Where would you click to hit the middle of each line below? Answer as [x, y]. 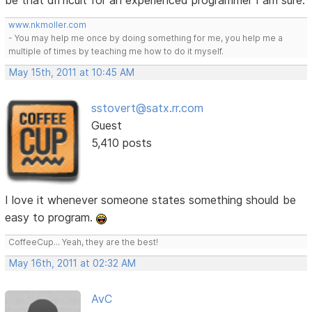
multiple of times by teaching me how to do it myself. [116, 52]
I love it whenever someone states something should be [151, 200]
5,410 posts [121, 143]
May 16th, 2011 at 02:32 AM [73, 264]
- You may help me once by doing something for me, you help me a [146, 38]
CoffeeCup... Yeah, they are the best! [84, 242]
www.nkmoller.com [48, 25]
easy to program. [51, 218]
